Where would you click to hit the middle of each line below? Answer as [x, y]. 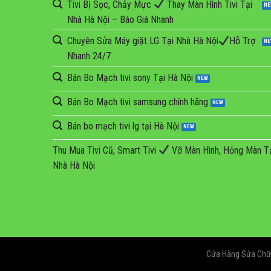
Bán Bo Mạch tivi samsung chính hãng [138, 102]
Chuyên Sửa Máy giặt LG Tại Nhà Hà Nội [143, 41]
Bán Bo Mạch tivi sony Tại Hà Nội [130, 77]
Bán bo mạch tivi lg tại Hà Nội [123, 126]
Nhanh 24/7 [89, 56]
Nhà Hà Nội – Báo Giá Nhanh [120, 19]
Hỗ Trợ [243, 41]
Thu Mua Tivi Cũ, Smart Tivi [106, 150]
